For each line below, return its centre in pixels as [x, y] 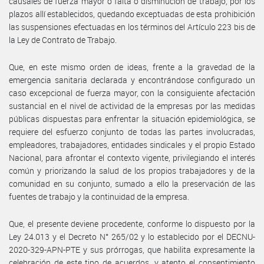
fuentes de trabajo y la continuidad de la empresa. [99, 196]
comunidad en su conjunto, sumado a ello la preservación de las [132, 183]
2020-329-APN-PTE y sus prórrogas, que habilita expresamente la [132, 249]
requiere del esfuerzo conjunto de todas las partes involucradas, [132, 131]
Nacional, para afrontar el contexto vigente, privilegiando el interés [132, 157]
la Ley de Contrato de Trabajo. [63, 39]
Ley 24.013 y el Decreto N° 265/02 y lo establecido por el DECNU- [132, 236]
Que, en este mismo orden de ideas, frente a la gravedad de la [132, 67]
